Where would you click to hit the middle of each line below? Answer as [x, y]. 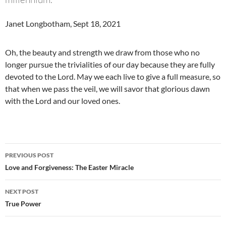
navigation [36, 169]
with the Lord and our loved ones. [63, 101]
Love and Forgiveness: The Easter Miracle [69, 167]
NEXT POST [22, 192]
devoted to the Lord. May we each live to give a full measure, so [113, 77]
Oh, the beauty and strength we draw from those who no [102, 52]
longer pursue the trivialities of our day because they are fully [110, 65]
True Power [23, 204]
